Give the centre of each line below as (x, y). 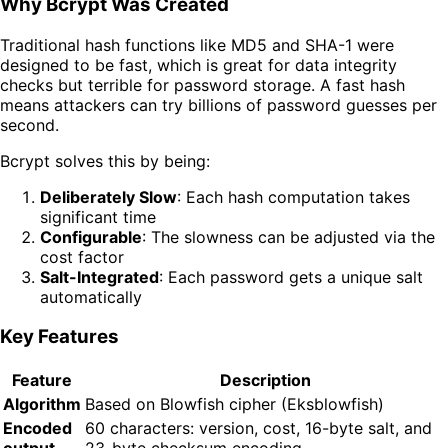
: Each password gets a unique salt (291, 276)
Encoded (37, 428)
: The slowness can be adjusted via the (288, 236)
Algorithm (42, 404)
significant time (98, 216)
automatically (91, 296)
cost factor (82, 256)
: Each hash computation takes (293, 196)
